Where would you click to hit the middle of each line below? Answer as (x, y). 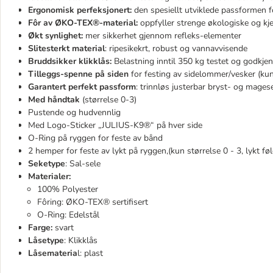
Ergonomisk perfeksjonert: (80, 10)
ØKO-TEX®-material (95, 23)
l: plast (90, 253)
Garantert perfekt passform (82, 87)
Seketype (47, 164)
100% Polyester (68, 189)
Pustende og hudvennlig (74, 112)
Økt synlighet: (55, 36)
